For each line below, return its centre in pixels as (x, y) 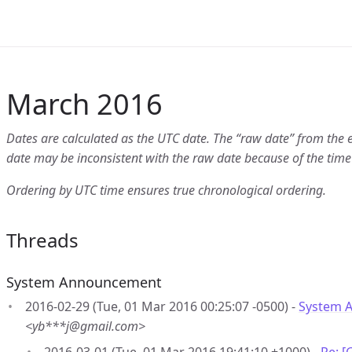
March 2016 (84, 104)
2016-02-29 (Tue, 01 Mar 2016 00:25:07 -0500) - (162, 306)
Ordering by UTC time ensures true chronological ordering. (166, 190)
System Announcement (84, 282)
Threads (42, 240)
